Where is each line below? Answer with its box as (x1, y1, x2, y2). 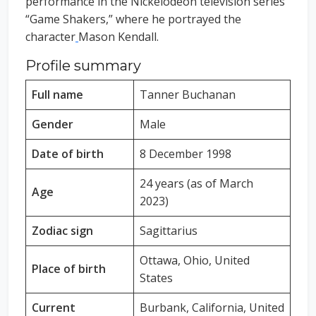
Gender (32, 116, 73, 133)
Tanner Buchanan (140, 87, 236, 103)
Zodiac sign (32, 223, 93, 239)
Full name (32, 87, 83, 103)
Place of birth (32, 261, 106, 277)
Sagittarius (140, 223, 197, 239)
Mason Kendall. (78, 29, 159, 45)
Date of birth (32, 146, 104, 162)
